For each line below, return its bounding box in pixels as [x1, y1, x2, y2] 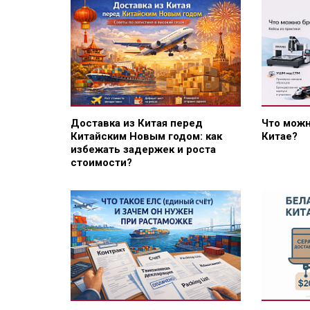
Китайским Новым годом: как [71, 130, 222, 143]
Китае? [261, 130, 298, 143]
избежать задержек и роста [71, 143, 216, 156]
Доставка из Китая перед [71, 117, 203, 130]
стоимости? [71, 156, 132, 170]
